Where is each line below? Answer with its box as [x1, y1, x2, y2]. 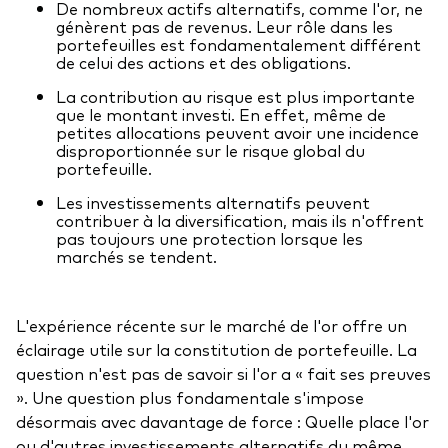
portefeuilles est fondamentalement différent [56, 32, 421, 55]
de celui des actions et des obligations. [56, 50, 351, 73]
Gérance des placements [32, 27, 226, 50]
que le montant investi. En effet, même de [56, 102, 386, 125]
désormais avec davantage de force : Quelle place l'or [16, 409, 429, 432]
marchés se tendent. [56, 244, 217, 267]
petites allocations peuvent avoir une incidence [56, 120, 419, 143]
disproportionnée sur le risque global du [56, 138, 365, 161]
